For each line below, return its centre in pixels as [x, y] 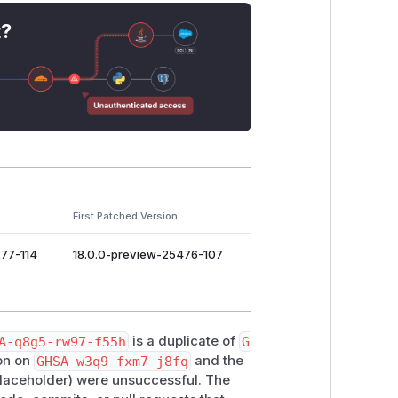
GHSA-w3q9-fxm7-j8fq [113, 361]
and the [217, 361]
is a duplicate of [184, 342]
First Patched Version [125, 216]
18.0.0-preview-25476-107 [147, 255]
